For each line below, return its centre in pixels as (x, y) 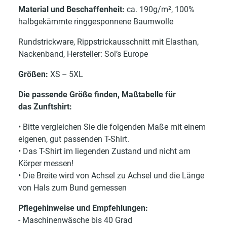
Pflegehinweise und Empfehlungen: (83, 208)
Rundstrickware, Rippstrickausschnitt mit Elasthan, (108, 42)
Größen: (33, 74)
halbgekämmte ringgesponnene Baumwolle (96, 22)
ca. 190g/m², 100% (160, 10)
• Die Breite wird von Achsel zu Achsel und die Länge (111, 176)
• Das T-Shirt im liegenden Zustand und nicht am (104, 152)
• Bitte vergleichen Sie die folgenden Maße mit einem (112, 127)
